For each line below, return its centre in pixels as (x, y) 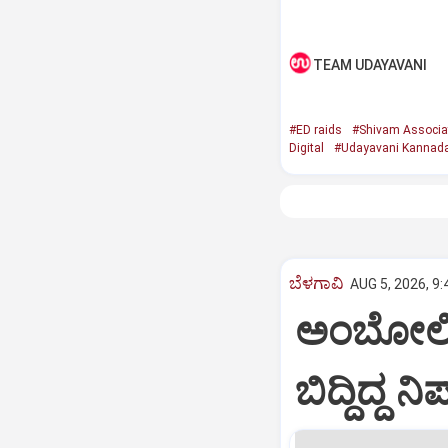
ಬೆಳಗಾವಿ (316, 283)
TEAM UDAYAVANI (369, 65)
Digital (306, 148)
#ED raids (315, 130)
